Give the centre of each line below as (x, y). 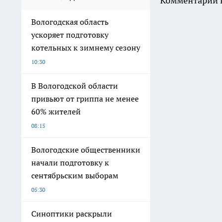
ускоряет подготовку (70, 35)
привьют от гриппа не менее (85, 99)
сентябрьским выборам (75, 176)
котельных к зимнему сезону (86, 48)
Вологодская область (70, 22)
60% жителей (56, 112)
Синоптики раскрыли (72, 214)
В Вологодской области (75, 86)
